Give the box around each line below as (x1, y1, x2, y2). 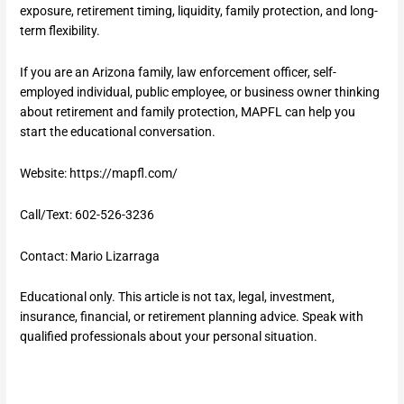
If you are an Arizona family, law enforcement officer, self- (20, 64, 337, 79)
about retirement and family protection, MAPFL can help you (20, 104, 356, 119)
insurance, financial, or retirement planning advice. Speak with (20, 309, 364, 325)
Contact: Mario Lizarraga (20, 248, 161, 263)
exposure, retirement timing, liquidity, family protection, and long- (20, 3, 379, 18)
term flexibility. (20, 23, 101, 38)
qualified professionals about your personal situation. (20, 329, 318, 344)
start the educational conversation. (20, 124, 216, 139)
